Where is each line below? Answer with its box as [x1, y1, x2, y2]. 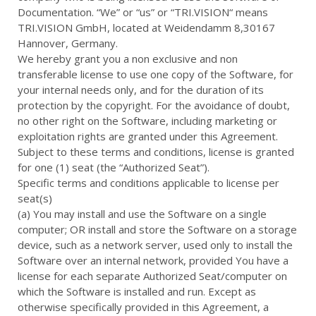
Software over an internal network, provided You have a [18, 253, 288, 267]
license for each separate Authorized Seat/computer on [18, 269, 287, 283]
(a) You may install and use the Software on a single [18, 207, 267, 221]
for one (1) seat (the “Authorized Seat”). [18, 160, 209, 174]
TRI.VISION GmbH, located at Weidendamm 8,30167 [18, 20, 275, 35]
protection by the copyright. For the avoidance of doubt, [18, 98, 290, 112]
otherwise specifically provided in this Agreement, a [18, 300, 269, 314]
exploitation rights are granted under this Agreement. [18, 129, 278, 143]
